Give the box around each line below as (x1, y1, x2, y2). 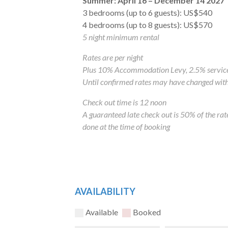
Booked (131, 207, 161, 217)
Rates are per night (82, 52, 143, 62)
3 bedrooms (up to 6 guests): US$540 (82, 7, 212, 17)
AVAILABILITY (75, 185, 135, 197)
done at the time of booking (82, 121, 170, 131)
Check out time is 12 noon (82, 97, 166, 107)
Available (84, 207, 120, 217)
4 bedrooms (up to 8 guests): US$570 (82, 19, 212, 30)
